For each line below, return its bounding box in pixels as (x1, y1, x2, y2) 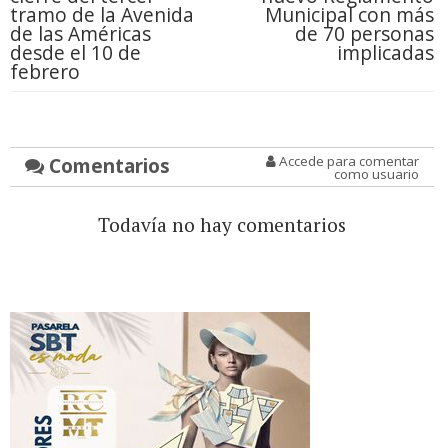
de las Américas (10, 20, 151, 48)
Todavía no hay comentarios (97, 212, 346, 238)
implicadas (336, 39, 434, 67)
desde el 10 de (10, 39, 141, 67)
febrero (10, 58, 80, 86)
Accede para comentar (275, 152, 419, 171)
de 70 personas (294, 20, 434, 48)
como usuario (333, 165, 419, 184)
